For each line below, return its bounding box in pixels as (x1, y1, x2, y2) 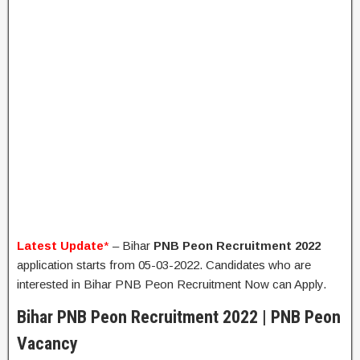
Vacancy (17, 333, 78, 354)
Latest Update (17, 239, 104, 252)
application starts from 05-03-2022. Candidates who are (17, 258, 311, 272)
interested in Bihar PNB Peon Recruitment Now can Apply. (17, 277, 326, 291)
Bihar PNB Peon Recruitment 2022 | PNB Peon (17, 307, 341, 327)
